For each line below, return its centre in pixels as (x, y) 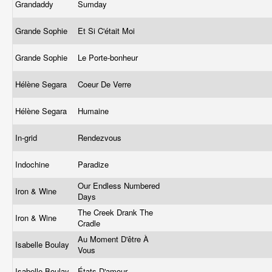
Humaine (94, 111)
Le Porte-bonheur (109, 57)
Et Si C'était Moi (107, 31)
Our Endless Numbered (119, 185)
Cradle (90, 223)
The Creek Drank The (115, 212)
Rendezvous (101, 138)
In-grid (27, 138)
